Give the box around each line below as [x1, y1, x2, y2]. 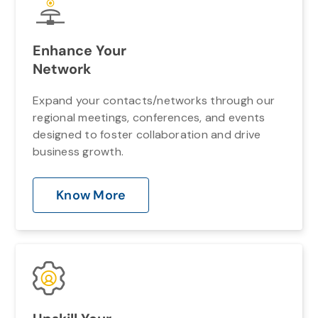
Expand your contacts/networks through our [33, 92, 275, 108]
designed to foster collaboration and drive [33, 126, 261, 142]
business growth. [33, 143, 124, 159]
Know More [56, 186, 126, 204]
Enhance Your [33, 40, 127, 60]
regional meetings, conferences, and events [33, 109, 265, 125]
